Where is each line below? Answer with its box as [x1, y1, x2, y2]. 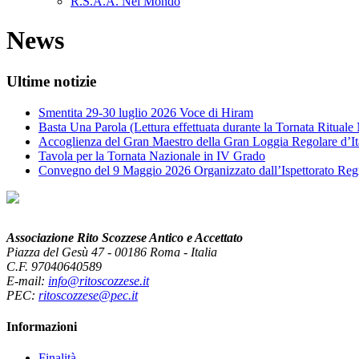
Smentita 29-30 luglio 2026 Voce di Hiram [38, 105, 253, 119]
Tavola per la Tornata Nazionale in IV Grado [38, 148, 265, 163]
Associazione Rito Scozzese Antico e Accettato [6, 230, 243, 244]
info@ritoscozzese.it [48, 273, 149, 288]
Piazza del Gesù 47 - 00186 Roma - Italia [6, 244, 217, 259]
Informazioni [6, 319, 77, 333]
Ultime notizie [6, 72, 96, 90]
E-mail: [6, 273, 48, 288]
